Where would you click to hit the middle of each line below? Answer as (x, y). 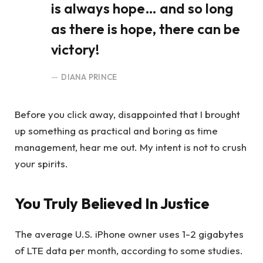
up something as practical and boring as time (116, 131)
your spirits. (41, 164)
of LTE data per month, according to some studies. (129, 250)
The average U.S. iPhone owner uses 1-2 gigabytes (129, 234)
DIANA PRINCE (89, 77)
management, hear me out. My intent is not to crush (131, 147)
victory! (75, 49)
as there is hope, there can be (146, 28)
